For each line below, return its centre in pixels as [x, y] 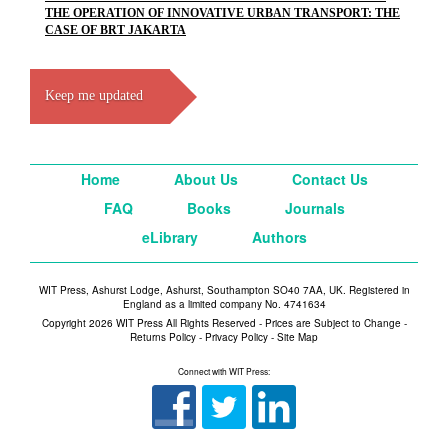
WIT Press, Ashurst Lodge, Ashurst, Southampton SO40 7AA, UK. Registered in [224, 290]
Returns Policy [163, 337]
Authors [279, 237]
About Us [205, 179]
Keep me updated [94, 95]
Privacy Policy [236, 337]
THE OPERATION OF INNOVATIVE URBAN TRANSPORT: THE [222, 13]
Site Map [297, 337]
